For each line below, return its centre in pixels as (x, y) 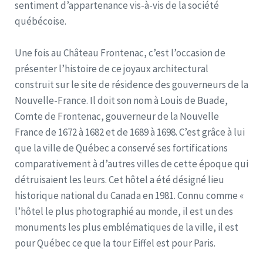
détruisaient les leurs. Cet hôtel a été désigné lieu (119, 179)
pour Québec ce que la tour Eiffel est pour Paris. (115, 243)
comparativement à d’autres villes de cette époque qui (131, 163)
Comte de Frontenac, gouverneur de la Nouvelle (117, 116)
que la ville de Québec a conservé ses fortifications (121, 148)
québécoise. (41, 21)
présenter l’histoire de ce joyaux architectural (112, 68)
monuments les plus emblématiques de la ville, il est (127, 227)
